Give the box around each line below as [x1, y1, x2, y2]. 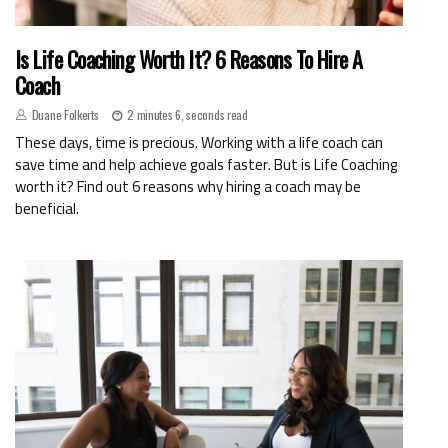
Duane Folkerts [31, 106, 99, 124]
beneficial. [15, 194, 79, 224]
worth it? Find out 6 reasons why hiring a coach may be [15, 172, 361, 202]
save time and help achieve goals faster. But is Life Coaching [15, 150, 398, 180]
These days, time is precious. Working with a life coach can [15, 128, 383, 158]
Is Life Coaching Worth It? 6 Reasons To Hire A [15, 43, 363, 76]
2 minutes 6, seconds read [127, 106, 248, 124]
